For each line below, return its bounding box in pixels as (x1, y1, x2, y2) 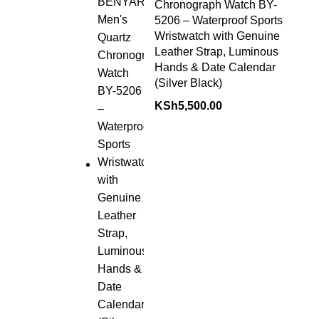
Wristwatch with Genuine (154, 30, 280, 42)
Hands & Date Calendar (154, 61, 276, 73)
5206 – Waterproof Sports (154, 14, 283, 26)
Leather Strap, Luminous (154, 46, 278, 58)
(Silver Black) (154, 77, 222, 89)
